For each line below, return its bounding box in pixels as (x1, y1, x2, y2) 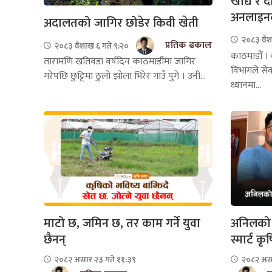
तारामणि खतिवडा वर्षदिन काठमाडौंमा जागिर (44, 53, 195, 70)
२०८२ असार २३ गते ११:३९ (53, 253, 136, 267)
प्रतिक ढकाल (165, 37, 212, 54)
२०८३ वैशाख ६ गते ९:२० (53, 38, 129, 53)
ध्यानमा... (230, 76, 261, 93)
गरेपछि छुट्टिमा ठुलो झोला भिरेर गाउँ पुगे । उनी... (44, 68, 206, 85)
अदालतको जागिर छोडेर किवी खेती (44, 13, 199, 34)
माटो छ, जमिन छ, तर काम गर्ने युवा (44, 213, 200, 234)
